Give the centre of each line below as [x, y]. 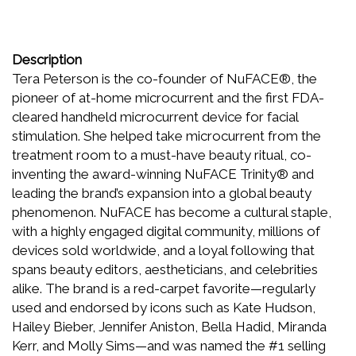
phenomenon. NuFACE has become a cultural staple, [172, 212]
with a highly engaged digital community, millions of [166, 231]
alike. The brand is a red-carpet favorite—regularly [164, 288]
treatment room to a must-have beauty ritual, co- [162, 155]
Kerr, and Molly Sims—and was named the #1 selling [169, 345]
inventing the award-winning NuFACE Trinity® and [163, 174]
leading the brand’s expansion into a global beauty [162, 193]
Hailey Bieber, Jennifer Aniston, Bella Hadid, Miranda [169, 326]
